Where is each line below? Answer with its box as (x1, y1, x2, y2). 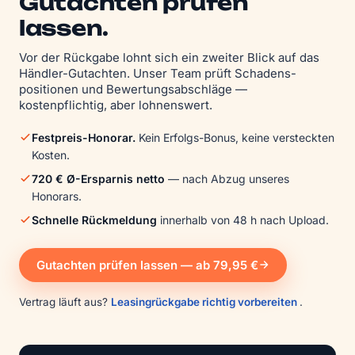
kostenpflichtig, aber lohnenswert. (19, 97, 212, 113)
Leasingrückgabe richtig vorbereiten (111, 295, 300, 308)
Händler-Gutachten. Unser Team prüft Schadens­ (19, 65, 296, 81)
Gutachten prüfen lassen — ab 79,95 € (36, 257, 258, 273)
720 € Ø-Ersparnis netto (32, 171, 165, 185)
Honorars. (32, 189, 82, 203)
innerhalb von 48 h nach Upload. (157, 212, 329, 227)
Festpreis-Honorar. (32, 130, 136, 144)
